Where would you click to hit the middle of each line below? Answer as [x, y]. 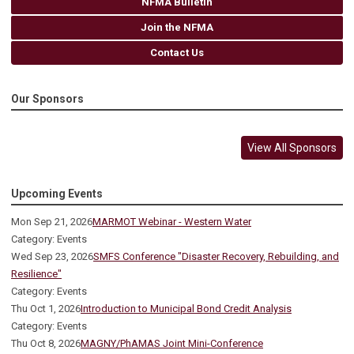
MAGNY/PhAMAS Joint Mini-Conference [172, 344]
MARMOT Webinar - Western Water [172, 222]
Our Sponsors [47, 99]
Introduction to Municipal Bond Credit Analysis [186, 309]
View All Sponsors [292, 148]
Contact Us [177, 53]
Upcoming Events [57, 194]
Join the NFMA [177, 28]
